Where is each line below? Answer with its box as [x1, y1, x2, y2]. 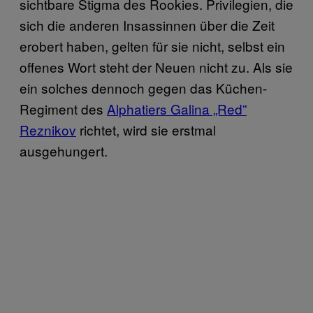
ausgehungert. [20, 141, 108, 161]
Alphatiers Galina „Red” [107, 99, 247, 119]
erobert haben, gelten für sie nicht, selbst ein [20, 36, 285, 56]
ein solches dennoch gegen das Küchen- [20, 78, 267, 98]
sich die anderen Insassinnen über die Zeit [20, 15, 275, 35]
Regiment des [20, 99, 107, 119]
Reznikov [20, 120, 76, 140]
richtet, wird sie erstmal [76, 120, 216, 140]
